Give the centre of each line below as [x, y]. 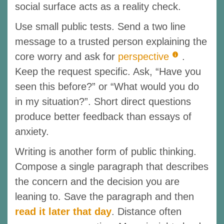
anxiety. [32, 131]
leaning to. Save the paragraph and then [104, 196]
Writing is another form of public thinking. [106, 151]
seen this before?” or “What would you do [107, 86]
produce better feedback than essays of [103, 116]
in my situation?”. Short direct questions [103, 101]
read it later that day [63, 211]
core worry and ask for [66, 56]
